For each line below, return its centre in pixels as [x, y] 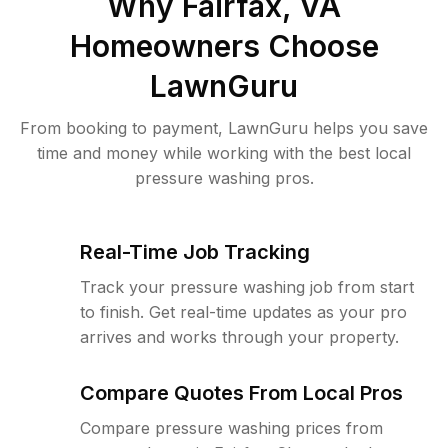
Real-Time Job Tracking [195, 252]
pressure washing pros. [224, 178]
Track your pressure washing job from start [247, 287]
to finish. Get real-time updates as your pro [243, 312]
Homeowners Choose [224, 46]
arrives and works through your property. [239, 337]
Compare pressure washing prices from [231, 428]
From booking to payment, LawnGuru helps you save [224, 128]
